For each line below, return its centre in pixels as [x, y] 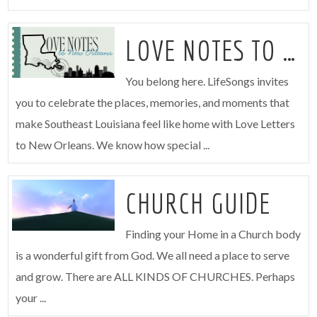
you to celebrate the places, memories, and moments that [153, 102]
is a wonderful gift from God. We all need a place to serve [153, 255]
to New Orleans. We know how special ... [113, 144]
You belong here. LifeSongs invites [207, 81]
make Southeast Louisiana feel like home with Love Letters [156, 123]
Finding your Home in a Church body [213, 234]
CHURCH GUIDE [198, 203]
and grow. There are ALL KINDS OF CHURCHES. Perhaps [156, 276]
